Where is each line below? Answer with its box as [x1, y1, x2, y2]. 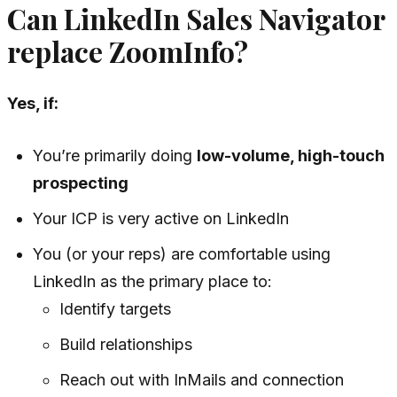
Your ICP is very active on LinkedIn [33, 209, 290, 229]
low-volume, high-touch [197, 146, 385, 166]
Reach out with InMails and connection [58, 370, 344, 390]
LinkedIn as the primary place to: [33, 272, 273, 292]
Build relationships [58, 335, 192, 354]
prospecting [33, 174, 129, 193]
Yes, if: [7, 94, 58, 113]
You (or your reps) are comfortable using [33, 245, 331, 264]
